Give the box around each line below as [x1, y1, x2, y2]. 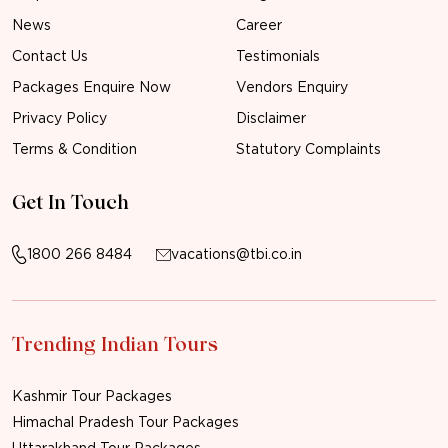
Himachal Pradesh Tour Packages [12, 414, 239, 431]
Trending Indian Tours [12, 336, 218, 356]
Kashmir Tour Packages [12, 388, 172, 405]
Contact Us [12, 48, 88, 65]
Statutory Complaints [236, 141, 381, 158]
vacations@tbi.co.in [171, 246, 302, 263]
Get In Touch [12, 194, 129, 214]
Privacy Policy [12, 110, 107, 127]
